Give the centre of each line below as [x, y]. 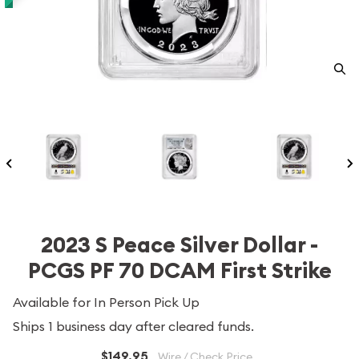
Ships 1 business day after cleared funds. [133, 326]
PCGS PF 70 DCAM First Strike [179, 271]
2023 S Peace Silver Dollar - [179, 245]
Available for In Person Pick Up [106, 302]
